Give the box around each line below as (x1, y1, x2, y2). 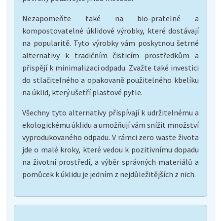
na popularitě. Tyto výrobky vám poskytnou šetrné (22, 37, 199, 48)
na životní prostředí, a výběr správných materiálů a (22, 156, 199, 167)
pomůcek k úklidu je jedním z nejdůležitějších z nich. (22, 169, 196, 179)
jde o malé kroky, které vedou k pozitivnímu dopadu (22, 144, 199, 154)
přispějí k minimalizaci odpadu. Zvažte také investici (22, 62, 199, 73)
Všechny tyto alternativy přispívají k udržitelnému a (22, 107, 199, 117)
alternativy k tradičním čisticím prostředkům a (22, 50, 199, 60)
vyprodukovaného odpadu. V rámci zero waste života (22, 132, 199, 142)
